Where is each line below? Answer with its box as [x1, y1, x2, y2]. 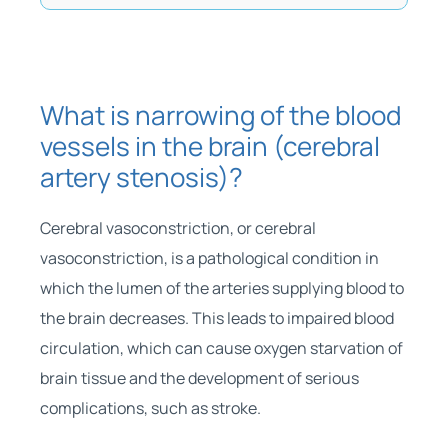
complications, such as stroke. [39, 396, 261, 419]
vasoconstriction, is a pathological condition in [39, 246, 379, 269]
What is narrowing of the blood [39, 96, 402, 133]
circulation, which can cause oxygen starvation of [39, 336, 403, 359]
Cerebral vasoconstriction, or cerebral [39, 216, 316, 239]
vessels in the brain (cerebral [39, 127, 380, 164]
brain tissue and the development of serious [39, 366, 359, 389]
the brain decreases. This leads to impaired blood [39, 306, 394, 329]
